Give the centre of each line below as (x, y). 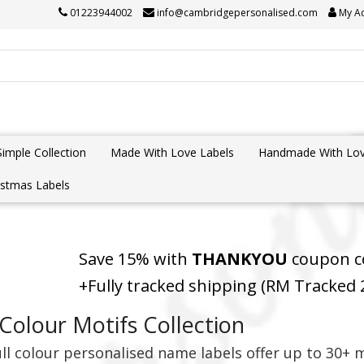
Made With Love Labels (172, 152)
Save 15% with (134, 259)
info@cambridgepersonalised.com (237, 13)
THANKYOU (240, 259)
